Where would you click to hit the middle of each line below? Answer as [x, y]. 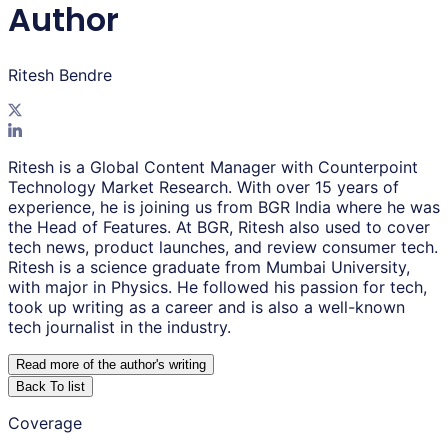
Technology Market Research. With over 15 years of [203, 187]
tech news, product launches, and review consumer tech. [223, 247]
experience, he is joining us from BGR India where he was [224, 207]
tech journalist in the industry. [119, 327]
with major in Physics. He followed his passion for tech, [217, 287]
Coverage [45, 423]
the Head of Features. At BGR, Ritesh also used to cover [219, 227]
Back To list [50, 387]
